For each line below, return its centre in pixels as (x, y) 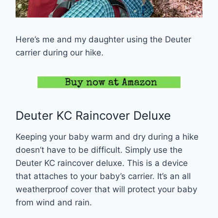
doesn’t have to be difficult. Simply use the (99, 150)
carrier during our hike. (60, 53)
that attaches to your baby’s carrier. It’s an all (103, 176)
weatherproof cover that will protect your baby (106, 190)
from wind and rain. (55, 203)
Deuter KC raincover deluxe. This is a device (102, 163)
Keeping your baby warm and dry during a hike (107, 137)
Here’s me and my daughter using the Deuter (103, 40)
